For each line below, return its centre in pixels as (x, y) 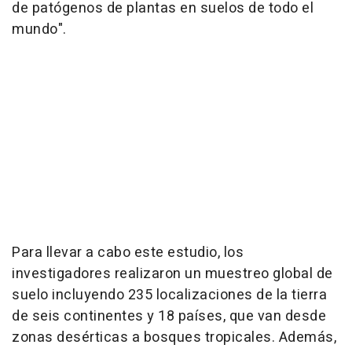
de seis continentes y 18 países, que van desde (169, 316)
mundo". (39, 29)
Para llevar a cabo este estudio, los (128, 252)
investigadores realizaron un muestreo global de (172, 273)
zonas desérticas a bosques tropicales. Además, (174, 337)
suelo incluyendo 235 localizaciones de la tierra (169, 295)
